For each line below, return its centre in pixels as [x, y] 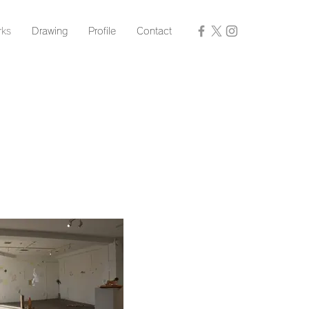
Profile [102, 31]
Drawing [50, 31]
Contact [154, 31]
